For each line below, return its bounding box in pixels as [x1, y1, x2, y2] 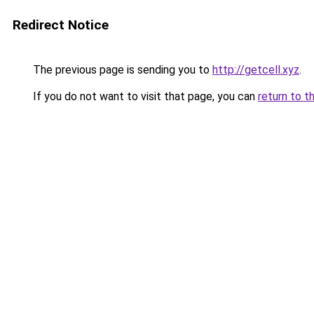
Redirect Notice [13, 17, 109, 33]
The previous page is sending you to [30, 63, 212, 76]
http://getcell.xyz [212, 63, 299, 76]
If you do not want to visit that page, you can [30, 90, 258, 103]
